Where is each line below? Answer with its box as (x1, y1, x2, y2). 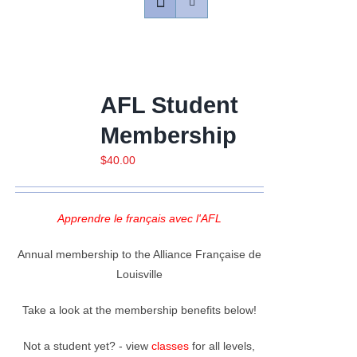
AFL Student (100, 92, 238, 118)
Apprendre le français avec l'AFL (57, 211, 222, 225)
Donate (18, 142, 56, 155)
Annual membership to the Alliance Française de (17, 247, 261, 261)
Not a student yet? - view (23, 339, 152, 352)
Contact (18, 37, 59, 50)
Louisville (116, 267, 163, 280)
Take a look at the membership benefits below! (22, 303, 257, 316)
